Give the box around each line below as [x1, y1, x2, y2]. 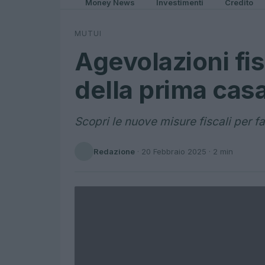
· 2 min [206, 146, 233, 156]
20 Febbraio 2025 [141, 146, 206, 156]
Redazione [93, 146, 135, 156]
